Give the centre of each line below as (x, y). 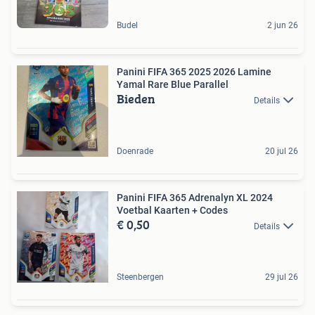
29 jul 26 (282, 277)
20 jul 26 (282, 151)
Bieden (136, 98)
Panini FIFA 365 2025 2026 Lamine (194, 71)
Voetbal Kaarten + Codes (172, 210)
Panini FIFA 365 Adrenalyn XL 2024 (195, 197)
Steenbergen (140, 277)
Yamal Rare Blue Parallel (173, 84)
